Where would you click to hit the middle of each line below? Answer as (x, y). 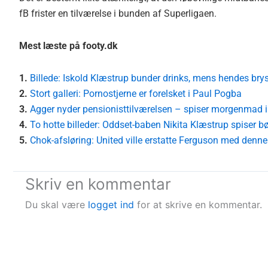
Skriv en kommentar (98, 184)
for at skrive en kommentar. (198, 204)
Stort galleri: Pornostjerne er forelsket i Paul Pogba (136, 93)
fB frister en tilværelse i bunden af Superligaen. (118, 13)
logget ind (111, 204)
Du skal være (57, 204)
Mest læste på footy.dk (68, 45)
